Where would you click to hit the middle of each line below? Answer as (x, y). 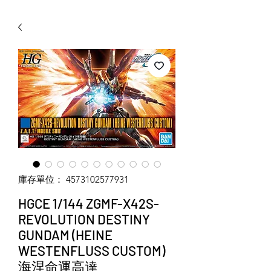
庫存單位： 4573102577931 (73, 179)
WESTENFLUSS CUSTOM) (92, 250)
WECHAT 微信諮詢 (39, 96)
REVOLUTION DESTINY (84, 219)
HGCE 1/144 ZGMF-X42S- (89, 203)
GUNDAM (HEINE (65, 235)
